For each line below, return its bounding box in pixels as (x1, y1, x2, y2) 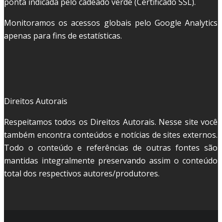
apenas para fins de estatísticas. (4, 30, 122, 42)
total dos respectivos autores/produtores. (4, 168, 160, 179)
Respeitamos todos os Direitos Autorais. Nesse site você (4, 116, 218, 128)
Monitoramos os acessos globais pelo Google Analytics (4, 17, 218, 29)
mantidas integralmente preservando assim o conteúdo (4, 155, 218, 166)
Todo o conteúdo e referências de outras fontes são (4, 142, 218, 154)
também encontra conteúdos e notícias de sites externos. (4, 129, 218, 141)
